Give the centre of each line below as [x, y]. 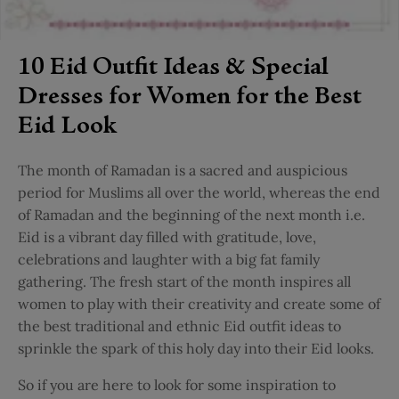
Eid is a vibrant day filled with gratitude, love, [167, 237]
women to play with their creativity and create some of [199, 304]
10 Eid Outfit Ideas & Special [173, 68]
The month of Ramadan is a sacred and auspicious [183, 171]
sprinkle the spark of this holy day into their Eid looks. [196, 349]
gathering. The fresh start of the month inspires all [184, 282]
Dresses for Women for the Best [190, 98]
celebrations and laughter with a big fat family [169, 260]
